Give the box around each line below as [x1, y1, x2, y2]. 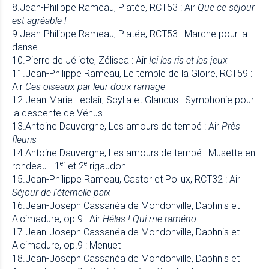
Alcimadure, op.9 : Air [12, 213, 103, 225]
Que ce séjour [198, 1, 255, 13]
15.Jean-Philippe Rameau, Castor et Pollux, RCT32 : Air [12, 173, 240, 185]
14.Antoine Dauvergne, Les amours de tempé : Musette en [12, 147, 255, 159]
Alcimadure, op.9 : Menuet [12, 239, 121, 251]
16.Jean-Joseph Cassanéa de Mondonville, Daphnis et [12, 199, 240, 211]
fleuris [12, 133, 37, 145]
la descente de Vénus [12, 107, 103, 119]
